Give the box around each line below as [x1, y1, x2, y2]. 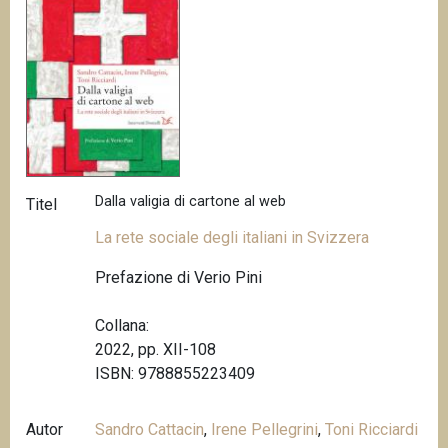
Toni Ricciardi [325, 419, 419, 439]
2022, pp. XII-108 [95, 339, 217, 359]
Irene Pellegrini [211, 419, 319, 439]
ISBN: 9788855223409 [95, 363, 256, 383]
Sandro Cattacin [95, 419, 205, 439]
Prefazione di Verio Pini [95, 267, 263, 287]
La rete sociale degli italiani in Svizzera [95, 227, 370, 247]
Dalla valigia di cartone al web [95, 193, 287, 211]
